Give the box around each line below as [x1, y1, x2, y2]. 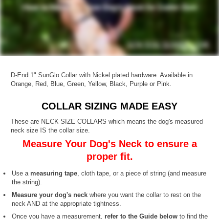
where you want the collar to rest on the [88, 191, 201, 198]
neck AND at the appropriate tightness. [12, 199, 122, 207]
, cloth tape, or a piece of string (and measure [77, 169, 207, 177]
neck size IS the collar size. [11, 126, 90, 134]
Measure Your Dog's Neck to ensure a [22, 138, 197, 149]
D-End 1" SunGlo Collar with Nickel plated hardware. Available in [11, 71, 193, 79]
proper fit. [86, 151, 133, 162]
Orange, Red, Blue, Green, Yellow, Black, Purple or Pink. [11, 80, 172, 88]
